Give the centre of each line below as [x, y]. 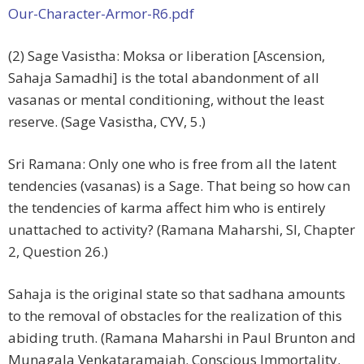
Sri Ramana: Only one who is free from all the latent [172, 164]
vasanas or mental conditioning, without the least [166, 100]
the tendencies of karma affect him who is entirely [167, 208]
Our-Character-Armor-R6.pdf [101, 14]
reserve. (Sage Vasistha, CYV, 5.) [107, 122]
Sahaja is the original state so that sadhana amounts [177, 294]
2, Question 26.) [58, 252]
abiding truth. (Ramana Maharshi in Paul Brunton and [182, 338]
